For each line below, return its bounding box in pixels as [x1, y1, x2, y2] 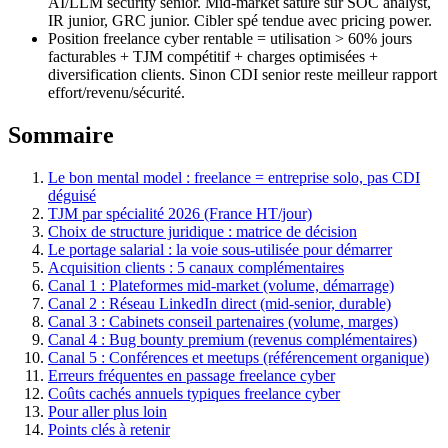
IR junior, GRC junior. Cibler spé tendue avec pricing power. [48, 12, 432, 30]
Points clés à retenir [48, 421, 170, 439]
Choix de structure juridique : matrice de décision [48, 223, 357, 241]
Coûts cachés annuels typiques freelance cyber [48, 385, 340, 403]
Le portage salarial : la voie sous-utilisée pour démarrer [48, 241, 392, 259]
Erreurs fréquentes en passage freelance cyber [48, 367, 335, 385]
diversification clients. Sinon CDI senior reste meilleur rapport [48, 66, 437, 84]
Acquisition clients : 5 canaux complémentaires [48, 259, 344, 277]
